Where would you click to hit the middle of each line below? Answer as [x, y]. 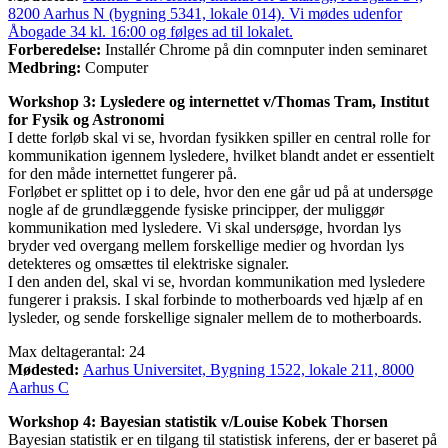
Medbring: [44, 67]
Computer [114, 67]
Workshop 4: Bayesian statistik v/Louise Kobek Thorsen [198, 421]
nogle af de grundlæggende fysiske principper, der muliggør [196, 209]
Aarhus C [38, 387]
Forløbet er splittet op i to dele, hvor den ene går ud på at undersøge [220, 191]
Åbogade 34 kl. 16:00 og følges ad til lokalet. [150, 31]
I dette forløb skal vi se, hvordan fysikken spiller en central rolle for [219, 137]
